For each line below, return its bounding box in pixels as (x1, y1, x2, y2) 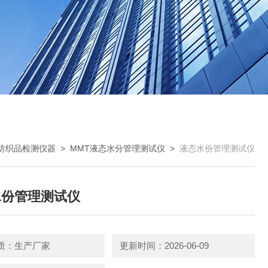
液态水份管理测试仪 (179, 144, 255, 153)
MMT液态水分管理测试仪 (70, 144, 165, 153)
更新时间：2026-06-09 (119, 240, 209, 251)
